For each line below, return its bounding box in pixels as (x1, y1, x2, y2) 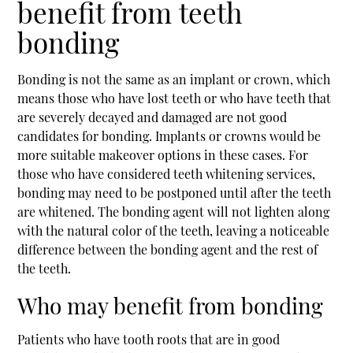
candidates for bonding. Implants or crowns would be (17, 127, 321, 144)
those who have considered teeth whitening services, (17, 165, 316, 182)
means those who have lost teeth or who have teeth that (17, 89, 332, 106)
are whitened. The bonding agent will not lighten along (17, 203, 330, 220)
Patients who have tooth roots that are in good (17, 330, 281, 347)
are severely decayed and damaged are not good (17, 108, 288, 125)
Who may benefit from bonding (17, 290, 324, 320)
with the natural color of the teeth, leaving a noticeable (17, 221, 330, 239)
